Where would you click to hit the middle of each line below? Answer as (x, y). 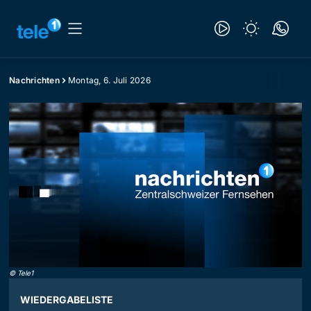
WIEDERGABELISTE (67, 300)
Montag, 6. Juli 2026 (109, 80)
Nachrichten (34, 80)
